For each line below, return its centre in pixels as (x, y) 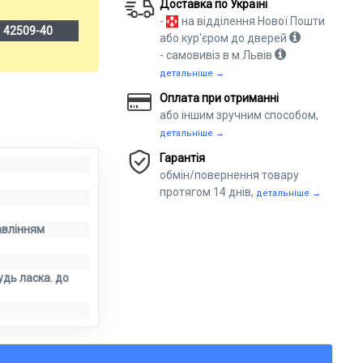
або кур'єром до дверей (225, 38)
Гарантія (183, 158)
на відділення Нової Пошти (252, 21)
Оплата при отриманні (220, 98)
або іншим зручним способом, (239, 115)
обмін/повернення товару (230, 175)
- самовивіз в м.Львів (218, 55)
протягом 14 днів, (208, 192)
